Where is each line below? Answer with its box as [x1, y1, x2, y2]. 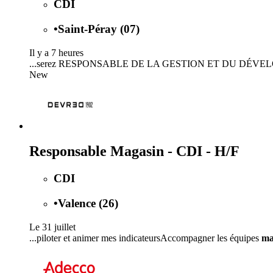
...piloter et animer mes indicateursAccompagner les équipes [29, 232, 261, 243]
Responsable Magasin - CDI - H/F [29, 143, 239, 160]
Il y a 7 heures [29, 47, 83, 58]
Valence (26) [58, 197, 118, 210]
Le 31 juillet [29, 221, 76, 232]
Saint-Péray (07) [58, 22, 140, 35]
